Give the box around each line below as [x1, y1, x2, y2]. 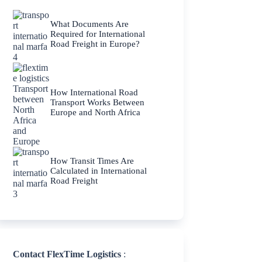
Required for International [50, 29, 146, 39]
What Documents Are [50, 19, 129, 29]
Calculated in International [50, 166, 147, 176]
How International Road [50, 88, 139, 98]
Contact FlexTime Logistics [13, 249, 122, 260]
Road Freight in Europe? [50, 39, 140, 49]
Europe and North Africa [50, 108, 141, 118]
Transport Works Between [50, 98, 145, 108]
